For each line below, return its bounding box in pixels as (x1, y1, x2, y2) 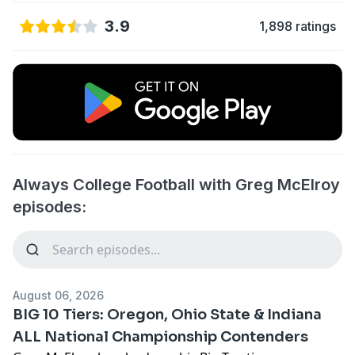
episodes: (13, 197, 86, 216)
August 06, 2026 (13, 288, 104, 302)
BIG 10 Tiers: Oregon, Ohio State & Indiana (13, 305, 322, 323)
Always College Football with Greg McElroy (13, 174, 340, 194)
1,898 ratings (259, 18, 336, 34)
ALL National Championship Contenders (13, 327, 308, 345)
